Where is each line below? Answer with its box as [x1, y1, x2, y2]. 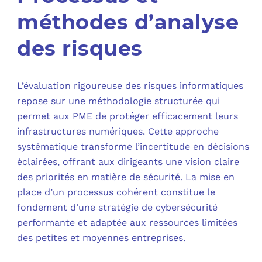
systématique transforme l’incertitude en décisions [17, 140, 250, 152]
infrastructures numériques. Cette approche [17, 125, 219, 137]
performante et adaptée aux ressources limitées [17, 216, 238, 228]
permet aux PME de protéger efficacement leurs [17, 110, 239, 122]
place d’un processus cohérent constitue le [17, 186, 216, 198]
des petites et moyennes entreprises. [17, 232, 186, 243]
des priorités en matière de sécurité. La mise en [17, 171, 235, 182]
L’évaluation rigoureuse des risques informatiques [17, 80, 244, 91]
